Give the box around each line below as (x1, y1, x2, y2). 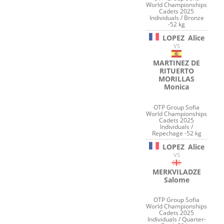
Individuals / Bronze (149, 13, 204, 22)
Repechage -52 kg (151, 128, 201, 137)
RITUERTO (159, 66, 194, 76)
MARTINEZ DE (153, 58, 200, 68)
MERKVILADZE (152, 166, 201, 176)
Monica (164, 82, 189, 92)
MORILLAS (158, 74, 195, 84)
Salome (163, 174, 189, 184)
